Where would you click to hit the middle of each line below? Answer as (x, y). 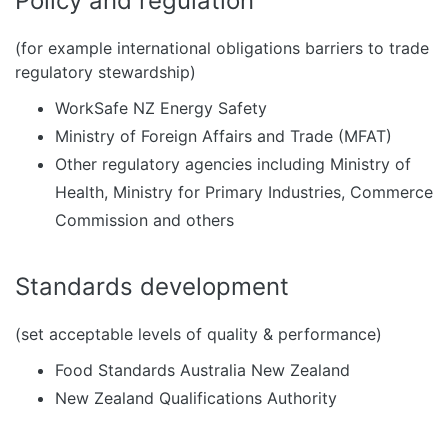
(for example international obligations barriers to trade (222, 48)
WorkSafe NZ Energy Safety (161, 108)
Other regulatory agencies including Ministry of (233, 164)
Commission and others (144, 220)
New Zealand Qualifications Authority (196, 398)
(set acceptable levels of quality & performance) (198, 334)
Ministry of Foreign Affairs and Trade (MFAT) (223, 136)
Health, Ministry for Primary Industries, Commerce (244, 192)
